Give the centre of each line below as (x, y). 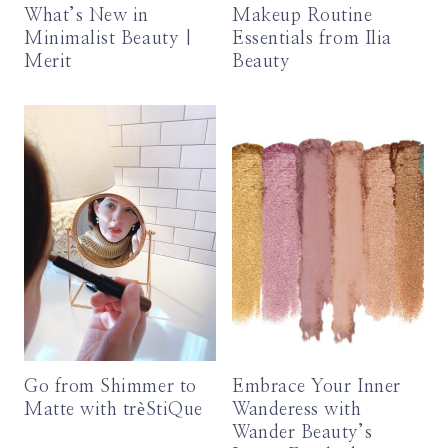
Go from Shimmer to (110, 386)
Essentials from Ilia (312, 39)
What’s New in (87, 16)
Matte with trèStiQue (113, 409)
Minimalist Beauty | (109, 39)
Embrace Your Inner (316, 386)
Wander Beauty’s (302, 432)
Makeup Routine (302, 16)
